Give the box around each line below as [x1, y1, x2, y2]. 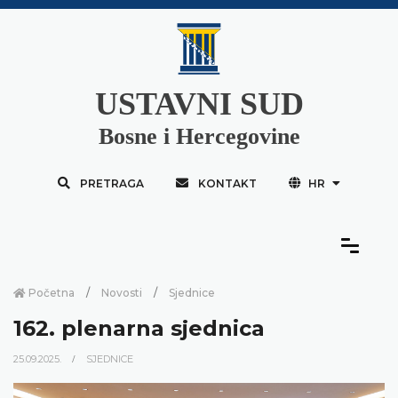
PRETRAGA [79, 176, 144, 190]
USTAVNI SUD [94, 85, 304, 122]
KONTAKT [197, 176, 257, 190]
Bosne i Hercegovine [98, 123, 300, 149]
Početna [26, 285, 75, 299]
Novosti [101, 285, 142, 299]
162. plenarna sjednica [13, 314, 265, 341]
